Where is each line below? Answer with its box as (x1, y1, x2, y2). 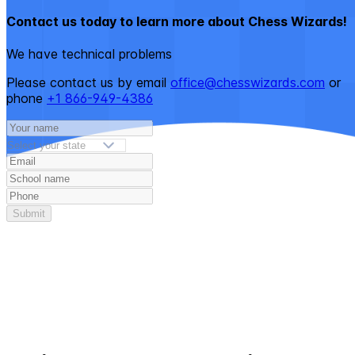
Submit (13, 207, 45, 219)
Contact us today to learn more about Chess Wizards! (6, 13, 347, 29)
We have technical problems (6, 45, 172, 62)
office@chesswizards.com (170, 74, 325, 90)
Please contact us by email (6, 74, 166, 90)
